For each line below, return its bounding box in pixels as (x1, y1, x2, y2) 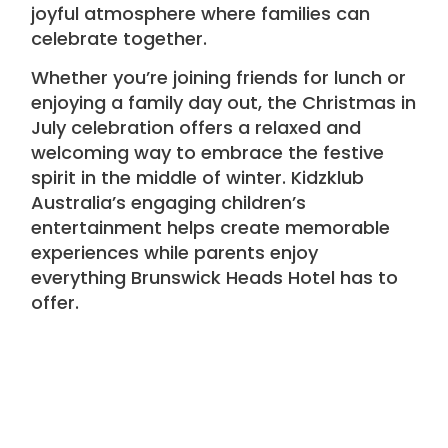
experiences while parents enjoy (31, 240, 319, 266)
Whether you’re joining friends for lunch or (31, 65, 407, 91)
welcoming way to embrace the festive (31, 140, 385, 166)
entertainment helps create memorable (31, 215, 391, 241)
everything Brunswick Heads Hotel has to (31, 265, 399, 291)
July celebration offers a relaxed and (31, 115, 362, 141)
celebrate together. (31, 25, 208, 51)
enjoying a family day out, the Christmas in (31, 90, 417, 116)
